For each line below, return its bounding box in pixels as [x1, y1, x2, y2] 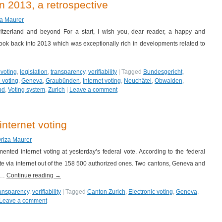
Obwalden [155, 77, 182, 84]
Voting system [8, 86, 45, 93]
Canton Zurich [87, 188, 125, 195]
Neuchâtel [124, 77, 152, 84]
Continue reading [6, 172, 55, 179]
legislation [20, 68, 48, 75]
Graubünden [46, 77, 80, 84]
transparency [51, 68, 85, 75]
